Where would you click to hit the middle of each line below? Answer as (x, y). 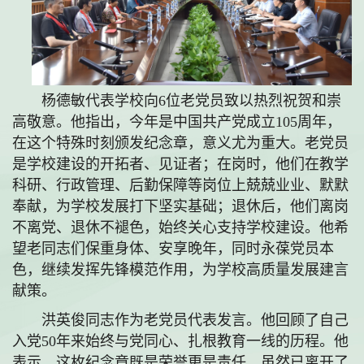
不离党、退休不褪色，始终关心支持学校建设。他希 (180, 228)
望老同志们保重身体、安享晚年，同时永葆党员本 (173, 249)
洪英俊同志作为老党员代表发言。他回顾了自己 (195, 321)
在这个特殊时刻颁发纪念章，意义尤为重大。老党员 (180, 143)
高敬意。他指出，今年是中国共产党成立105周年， (177, 122)
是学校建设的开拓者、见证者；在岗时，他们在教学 (180, 165)
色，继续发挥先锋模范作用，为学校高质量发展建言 (180, 270)
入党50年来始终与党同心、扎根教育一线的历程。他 (180, 342)
